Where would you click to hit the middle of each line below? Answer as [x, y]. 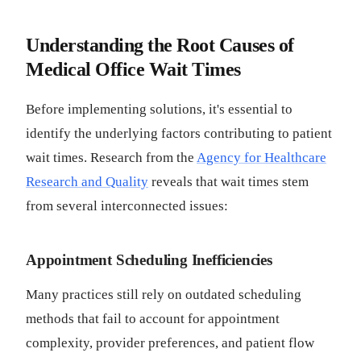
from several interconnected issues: [127, 206]
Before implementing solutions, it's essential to [159, 109]
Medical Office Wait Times [133, 69]
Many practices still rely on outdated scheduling [164, 295]
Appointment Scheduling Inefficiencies [149, 260]
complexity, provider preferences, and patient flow [170, 343]
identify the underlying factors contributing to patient [179, 133]
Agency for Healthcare [261, 158]
